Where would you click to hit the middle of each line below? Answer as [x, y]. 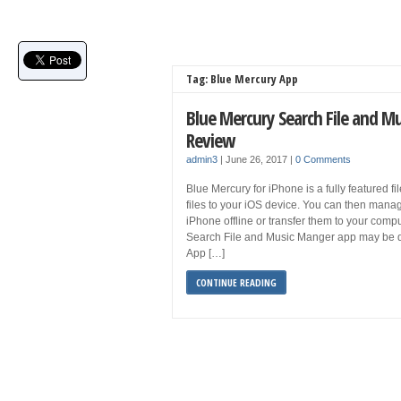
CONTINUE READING [236, 282]
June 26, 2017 [258, 159]
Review [210, 140]
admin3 [202, 159]
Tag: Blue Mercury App [242, 79]
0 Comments [323, 159]
